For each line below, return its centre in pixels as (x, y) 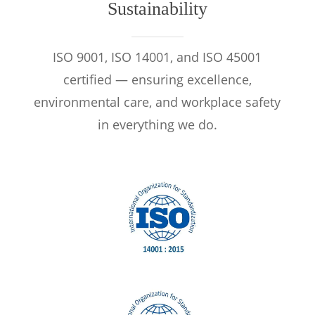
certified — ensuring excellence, (157, 80)
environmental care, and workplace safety (157, 102)
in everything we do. (157, 125)
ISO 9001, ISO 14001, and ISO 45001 (157, 57)
